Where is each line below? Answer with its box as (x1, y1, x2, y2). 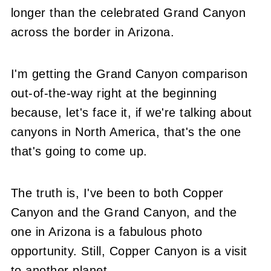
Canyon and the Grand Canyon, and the (10, 206, 237, 219)
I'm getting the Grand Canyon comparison (10, 67, 248, 80)
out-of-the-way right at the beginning (10, 87, 217, 100)
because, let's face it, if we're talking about (10, 106, 252, 119)
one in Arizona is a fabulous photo (10, 225, 203, 238)
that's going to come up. (10, 145, 148, 158)
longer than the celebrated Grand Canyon (10, 6, 246, 19)
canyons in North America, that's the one (10, 125, 241, 139)
